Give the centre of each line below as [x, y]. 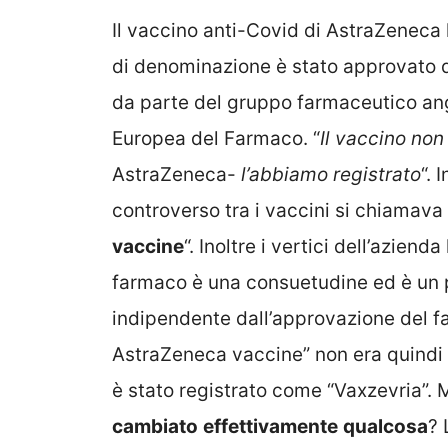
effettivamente [270, 426]
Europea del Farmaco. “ [216, 138]
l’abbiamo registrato [328, 174]
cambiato [155, 426]
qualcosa [385, 426]
